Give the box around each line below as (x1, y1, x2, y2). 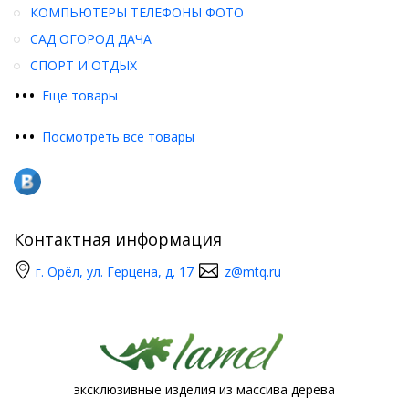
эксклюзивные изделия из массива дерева (74, 381, 335, 399)
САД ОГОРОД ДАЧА (30, 30, 152, 48)
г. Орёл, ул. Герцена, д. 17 (36, 263, 194, 281)
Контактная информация (14, 228, 222, 251)
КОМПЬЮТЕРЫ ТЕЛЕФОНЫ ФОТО (30, 4, 244, 22)
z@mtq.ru (225, 263, 281, 281)
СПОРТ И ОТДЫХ (30, 57, 137, 75)
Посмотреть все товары (42, 128, 194, 146)
